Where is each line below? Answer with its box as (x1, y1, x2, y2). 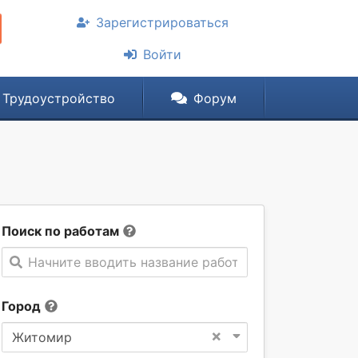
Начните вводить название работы (28, 254, 249, 270)
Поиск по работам (2, 223, 119, 239)
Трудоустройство (2, 90, 115, 106)
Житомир (12, 329, 72, 345)
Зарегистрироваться (96, 14, 229, 30)
